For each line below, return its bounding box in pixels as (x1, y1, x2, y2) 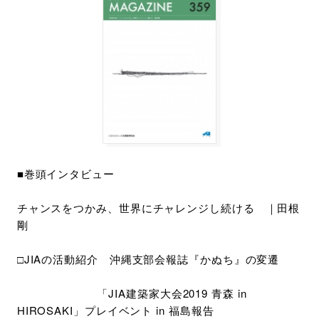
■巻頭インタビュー (16, 165, 115, 181)
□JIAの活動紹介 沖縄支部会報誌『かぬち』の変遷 (16, 251, 280, 266)
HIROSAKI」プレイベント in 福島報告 (16, 302, 214, 318)
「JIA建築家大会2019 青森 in (16, 285, 247, 300)
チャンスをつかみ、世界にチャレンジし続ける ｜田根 (16, 199, 300, 215)
